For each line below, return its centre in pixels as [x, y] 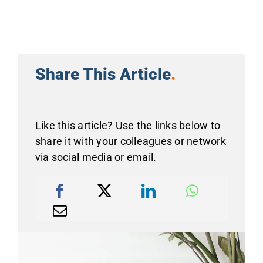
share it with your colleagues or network [130, 141]
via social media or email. [96, 157]
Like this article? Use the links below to [128, 126]
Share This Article [103, 75]
